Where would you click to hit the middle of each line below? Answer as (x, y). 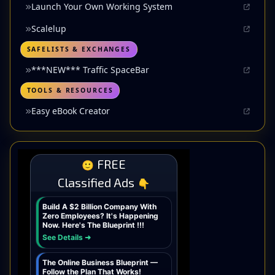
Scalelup (49, 29)
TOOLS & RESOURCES (70, 91)
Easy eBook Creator (71, 110)
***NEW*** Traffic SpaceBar (90, 69)
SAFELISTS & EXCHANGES (79, 49)
